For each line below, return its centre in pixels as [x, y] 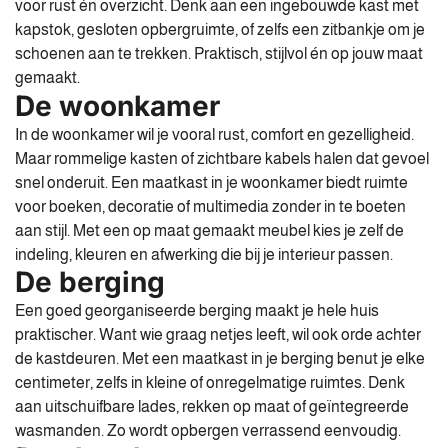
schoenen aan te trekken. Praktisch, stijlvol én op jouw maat [219, 54]
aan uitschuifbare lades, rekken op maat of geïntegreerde [212, 407]
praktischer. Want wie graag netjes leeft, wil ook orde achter [218, 335]
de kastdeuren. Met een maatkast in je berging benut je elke [220, 359]
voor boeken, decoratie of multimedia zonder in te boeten [210, 206]
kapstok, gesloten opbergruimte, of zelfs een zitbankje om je [220, 30]
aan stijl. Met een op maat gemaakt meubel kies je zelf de [209, 230]
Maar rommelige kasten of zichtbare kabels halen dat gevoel [222, 158]
